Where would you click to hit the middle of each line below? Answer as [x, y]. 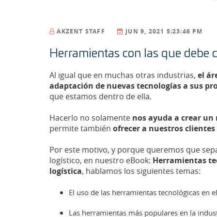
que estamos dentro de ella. [101, 97]
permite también [81, 129]
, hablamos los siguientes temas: [141, 171]
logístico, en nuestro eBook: [101, 161]
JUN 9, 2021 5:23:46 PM [164, 31]
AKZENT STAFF [81, 31]
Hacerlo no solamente [91, 118]
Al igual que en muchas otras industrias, [124, 75]
